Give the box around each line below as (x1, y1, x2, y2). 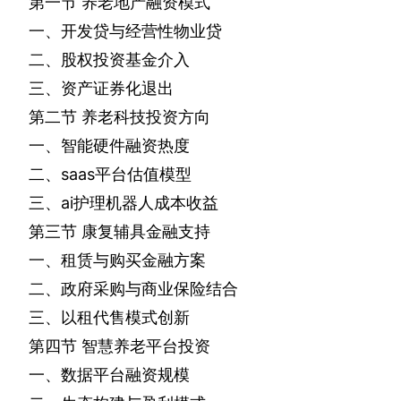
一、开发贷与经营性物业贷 (29, 21, 222, 41)
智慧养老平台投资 (81, 337, 210, 356)
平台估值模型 (95, 165, 192, 184)
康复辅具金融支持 (81, 222, 210, 242)
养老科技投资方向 (81, 107, 210, 127)
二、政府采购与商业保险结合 (29, 279, 238, 299)
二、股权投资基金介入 (29, 50, 190, 70)
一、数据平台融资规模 (29, 365, 190, 385)
